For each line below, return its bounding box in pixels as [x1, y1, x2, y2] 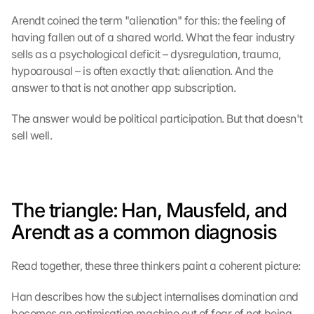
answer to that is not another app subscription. [11, 81, 236, 95]
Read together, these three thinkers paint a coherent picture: [11, 259, 301, 273]
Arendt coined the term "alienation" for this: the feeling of [11, 13, 286, 27]
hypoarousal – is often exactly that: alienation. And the [11, 64, 273, 78]
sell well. [11, 128, 53, 142]
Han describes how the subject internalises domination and [11, 289, 299, 303]
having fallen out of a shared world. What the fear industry [11, 30, 295, 44]
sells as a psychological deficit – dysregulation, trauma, [11, 47, 281, 61]
